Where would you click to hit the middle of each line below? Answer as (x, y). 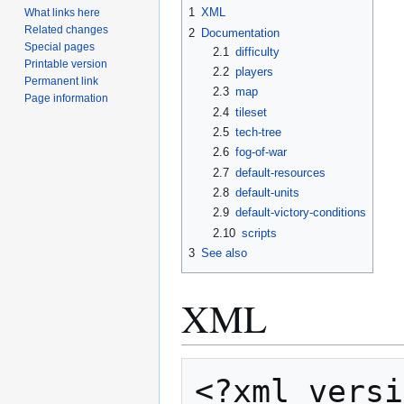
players (254, 72)
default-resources (280, 172)
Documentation (240, 32)
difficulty (257, 51)
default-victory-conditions (300, 213)
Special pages (60, 47)
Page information (67, 99)
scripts (259, 233)
